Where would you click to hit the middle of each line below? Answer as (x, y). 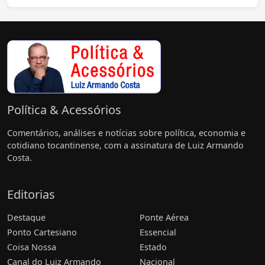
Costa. (20, 158)
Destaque (26, 218)
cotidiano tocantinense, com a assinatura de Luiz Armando (125, 146)
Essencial (158, 232)
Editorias (31, 195)
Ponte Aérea (164, 218)
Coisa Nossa (32, 247)
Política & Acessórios (64, 110)
